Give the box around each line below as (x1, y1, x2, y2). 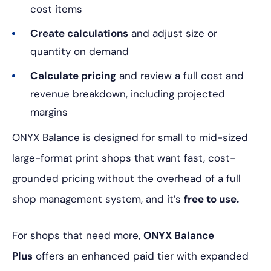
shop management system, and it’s (12, 192, 184, 206)
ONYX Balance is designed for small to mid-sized (12, 131, 248, 145)
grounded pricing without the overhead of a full (12, 172, 241, 186)
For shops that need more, (12, 229, 143, 243)
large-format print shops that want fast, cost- (12, 151, 235, 165)
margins (30, 105, 68, 119)
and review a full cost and (116, 69, 244, 83)
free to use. (184, 192, 239, 206)
